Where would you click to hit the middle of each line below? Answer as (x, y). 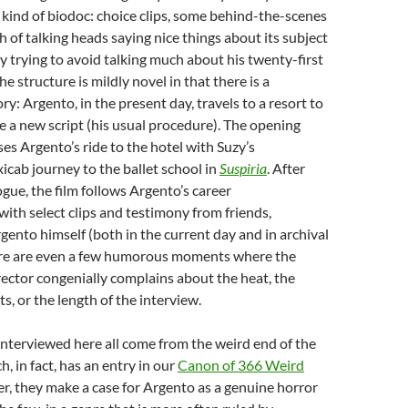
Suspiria (243, 168)
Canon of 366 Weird (241, 365)
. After (286, 168)
